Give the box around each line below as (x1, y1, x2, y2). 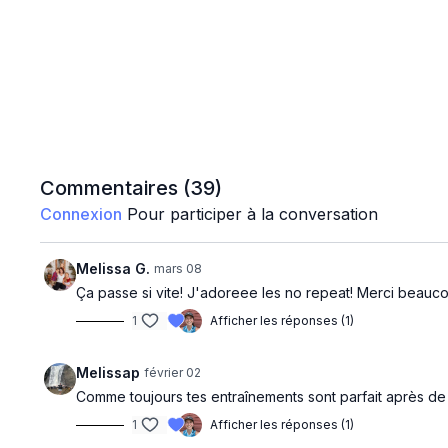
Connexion (40, 204, 123, 224)
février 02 (144, 365, 202, 380)
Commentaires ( (40, 176, 191, 200)
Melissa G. (76, 260, 151, 277)
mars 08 (154, 261, 203, 276)
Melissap (76, 364, 141, 381)
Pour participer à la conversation (122, 204, 379, 224)
